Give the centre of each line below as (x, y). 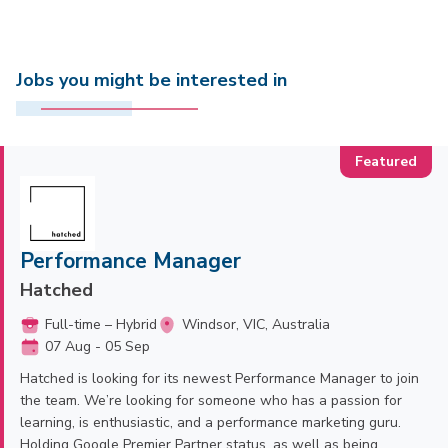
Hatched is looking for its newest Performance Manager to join (219, 378)
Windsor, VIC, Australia (256, 324)
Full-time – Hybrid (101, 324)
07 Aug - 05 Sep (97, 346)
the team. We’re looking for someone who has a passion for (211, 400)
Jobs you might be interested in (151, 80)
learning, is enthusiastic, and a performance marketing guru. (210, 422)
